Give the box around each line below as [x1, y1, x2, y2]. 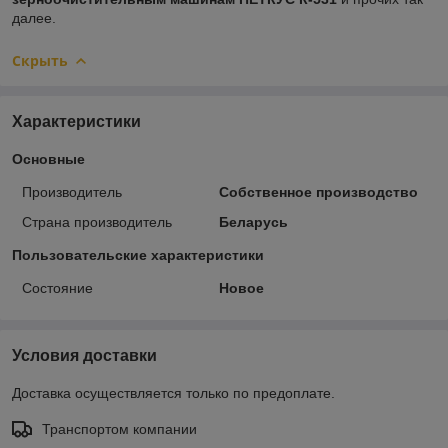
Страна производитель [22, 213, 172, 230]
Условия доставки [12, 346, 157, 364]
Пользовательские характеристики [12, 246, 264, 263]
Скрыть [12, 50, 68, 70]
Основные [12, 150, 85, 167]
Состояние [22, 279, 93, 296]
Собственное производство [218, 183, 418, 200]
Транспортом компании [42, 420, 197, 437]
